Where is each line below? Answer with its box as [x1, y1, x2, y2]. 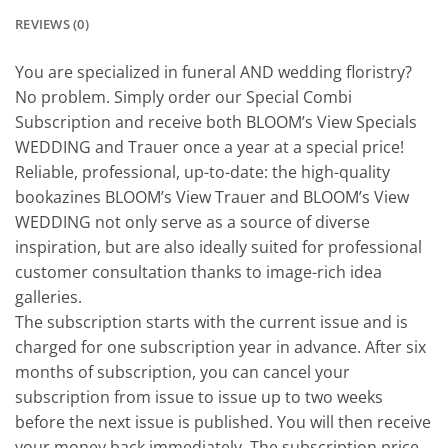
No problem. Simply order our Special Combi [15, 86, 352, 109]
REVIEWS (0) [15, 15, 89, 34]
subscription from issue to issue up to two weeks [15, 386, 383, 409]
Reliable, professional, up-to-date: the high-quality [15, 161, 390, 184]
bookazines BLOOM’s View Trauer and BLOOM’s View [15, 186, 409, 209]
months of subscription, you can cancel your [15, 361, 350, 384]
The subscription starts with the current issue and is [15, 311, 408, 334]
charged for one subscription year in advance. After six [15, 336, 426, 359]
